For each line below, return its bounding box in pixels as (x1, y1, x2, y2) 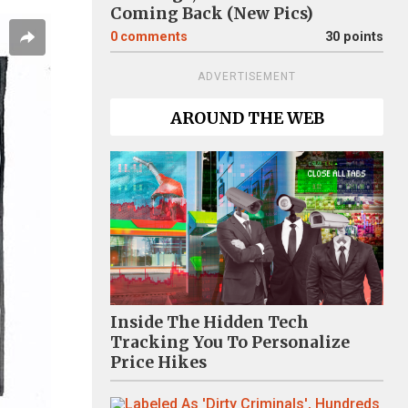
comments (120, 29, 188, 45)
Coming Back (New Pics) (110, 4, 313, 24)
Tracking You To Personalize (110, 331, 350, 352)
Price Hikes (110, 352, 207, 372)
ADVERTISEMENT (198, 70, 296, 83)
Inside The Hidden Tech (110, 311, 309, 332)
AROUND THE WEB (169, 108, 324, 128)
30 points (325, 29, 383, 45)
